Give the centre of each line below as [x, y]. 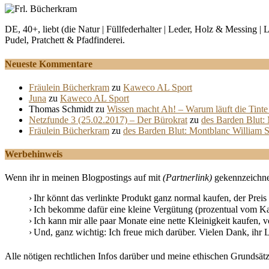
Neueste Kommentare [49, 64]
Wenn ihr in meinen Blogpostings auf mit [84, 178]
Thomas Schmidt [61, 109]
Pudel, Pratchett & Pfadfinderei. [65, 40]
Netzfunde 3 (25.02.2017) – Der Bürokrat [108, 119]
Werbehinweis [34, 154]
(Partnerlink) [187, 178]
